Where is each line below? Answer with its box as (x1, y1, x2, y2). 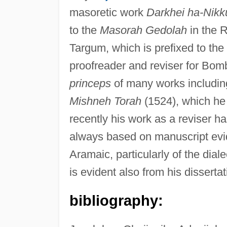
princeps (69, 77, 111, 90)
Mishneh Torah (69, 94, 141, 107)
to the (69, 23, 100, 36)
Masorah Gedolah (99, 23, 187, 36)
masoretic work (69, 6, 146, 19)
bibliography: (69, 192, 163, 209)
